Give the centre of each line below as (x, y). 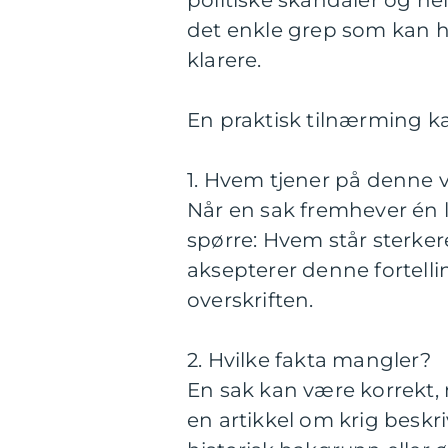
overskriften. (250, 299)
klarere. (224, 59)
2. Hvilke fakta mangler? (309, 359)
